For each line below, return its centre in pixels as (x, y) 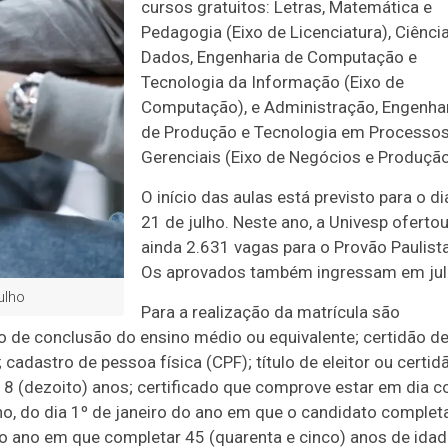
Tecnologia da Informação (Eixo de (272, 82)
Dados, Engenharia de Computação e (279, 57)
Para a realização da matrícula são (270, 312)
